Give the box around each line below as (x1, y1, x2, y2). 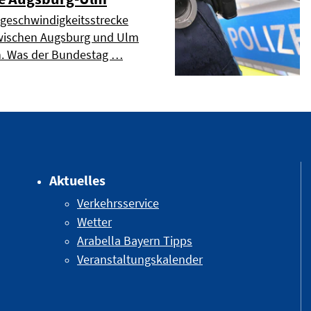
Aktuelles (49, 171, 106, 190)
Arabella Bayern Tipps (77, 233, 192, 249)
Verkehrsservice (77, 195, 159, 212)
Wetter (77, 214, 112, 230)
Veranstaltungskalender (77, 251, 203, 268)
